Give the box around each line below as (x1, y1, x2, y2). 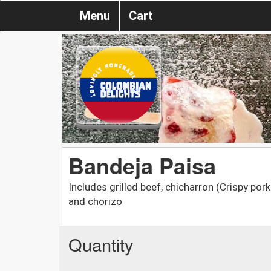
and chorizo (68, 195, 122, 207)
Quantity (68, 231, 134, 256)
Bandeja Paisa (68, 149, 216, 181)
